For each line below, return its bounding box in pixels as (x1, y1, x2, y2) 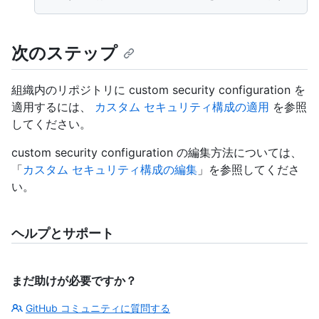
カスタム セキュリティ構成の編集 (23, 162, 197, 177)
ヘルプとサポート (11, 225, 114, 241)
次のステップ (11, 42, 117, 63)
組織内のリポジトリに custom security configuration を (11, 82, 305, 97)
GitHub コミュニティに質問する (26, 301, 170, 314)
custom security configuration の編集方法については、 (11, 145, 302, 159)
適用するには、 (11, 99, 95, 114)
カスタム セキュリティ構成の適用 (95, 99, 269, 114)
